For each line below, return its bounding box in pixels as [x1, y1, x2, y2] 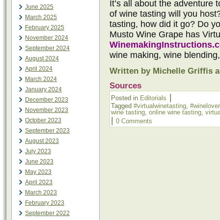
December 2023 [25, 96, 68, 103]
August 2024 [25, 55, 59, 62]
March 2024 [25, 76, 57, 82]
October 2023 [25, 117, 61, 124]
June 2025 [25, 3, 54, 10]
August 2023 [25, 137, 59, 144]
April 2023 [25, 179, 53, 186]
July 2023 [25, 148, 51, 155]
